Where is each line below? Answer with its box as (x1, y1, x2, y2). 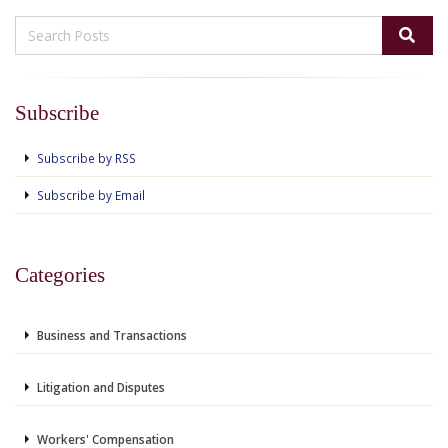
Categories (15, 263, 105, 286)
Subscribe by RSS (37, 150, 136, 166)
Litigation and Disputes (37, 379, 165, 395)
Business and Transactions (37, 327, 187, 343)
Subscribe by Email (37, 187, 145, 203)
